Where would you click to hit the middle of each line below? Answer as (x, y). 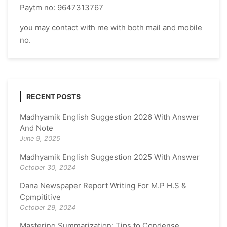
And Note (36, 128)
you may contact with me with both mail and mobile (111, 27)
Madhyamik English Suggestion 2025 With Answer (110, 157)
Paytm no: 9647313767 (62, 7)
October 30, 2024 (48, 167)
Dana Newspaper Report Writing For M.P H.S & (103, 185)
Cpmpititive (40, 197)
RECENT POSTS (53, 96)
